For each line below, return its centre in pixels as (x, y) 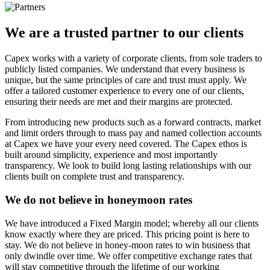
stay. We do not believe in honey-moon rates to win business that (127, 245)
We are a (34, 33)
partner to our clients (176, 33)
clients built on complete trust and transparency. (95, 177)
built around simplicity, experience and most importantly (111, 155)
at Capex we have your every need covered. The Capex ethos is (126, 144)
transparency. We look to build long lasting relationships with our (128, 166)
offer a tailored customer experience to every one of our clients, (124, 91)
